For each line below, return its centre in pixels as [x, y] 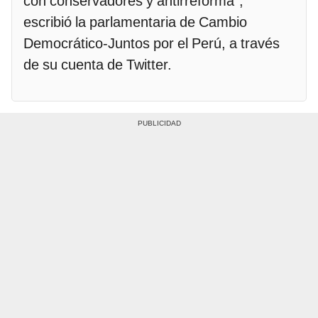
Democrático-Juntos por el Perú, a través [152, 43]
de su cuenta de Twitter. [98, 64]
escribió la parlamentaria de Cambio [135, 22]
